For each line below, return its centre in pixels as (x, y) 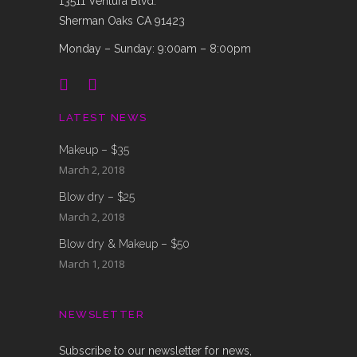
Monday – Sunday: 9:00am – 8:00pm (155, 49)
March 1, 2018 (92, 264)
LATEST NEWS (103, 118)
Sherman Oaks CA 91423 (122, 21)
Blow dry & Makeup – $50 (124, 244)
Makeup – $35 (94, 150)
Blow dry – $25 (97, 197)
